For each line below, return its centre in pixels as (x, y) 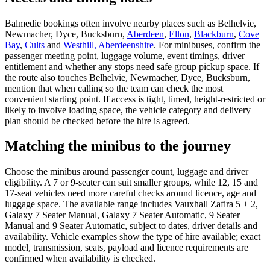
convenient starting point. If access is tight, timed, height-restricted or (135, 99)
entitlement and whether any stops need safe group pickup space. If (132, 66)
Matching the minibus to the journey (118, 146)
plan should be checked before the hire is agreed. (97, 121)
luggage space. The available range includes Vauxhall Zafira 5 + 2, (131, 204)
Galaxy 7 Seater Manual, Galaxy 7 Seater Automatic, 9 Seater (122, 215)
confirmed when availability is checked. (80, 259)
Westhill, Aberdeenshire (108, 45)
